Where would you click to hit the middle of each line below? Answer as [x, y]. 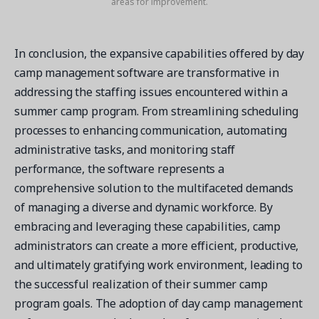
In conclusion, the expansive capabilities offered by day [159, 53]
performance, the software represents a [119, 168]
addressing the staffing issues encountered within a [151, 91]
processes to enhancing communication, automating [151, 130]
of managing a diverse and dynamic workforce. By [143, 207]
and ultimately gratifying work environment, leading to [158, 265]
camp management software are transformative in [147, 72]
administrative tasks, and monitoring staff [125, 149]
